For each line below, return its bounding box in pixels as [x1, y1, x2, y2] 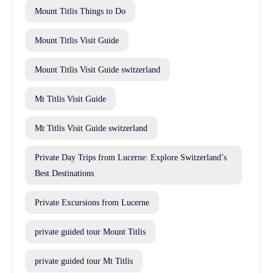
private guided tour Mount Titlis [35, 227, 146, 237]
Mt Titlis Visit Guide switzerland [35, 123, 147, 133]
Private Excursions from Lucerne [35, 197, 149, 208]
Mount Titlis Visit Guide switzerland [35, 65, 160, 75]
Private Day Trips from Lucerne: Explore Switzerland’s [35, 152, 227, 163]
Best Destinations [35, 168, 94, 179]
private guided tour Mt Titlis [35, 256, 133, 266]
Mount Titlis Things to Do [35, 6, 126, 16]
